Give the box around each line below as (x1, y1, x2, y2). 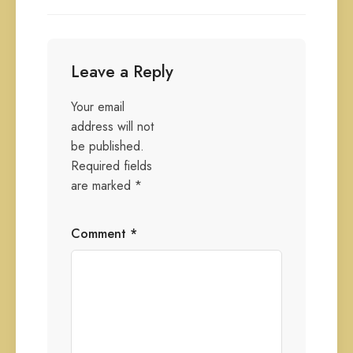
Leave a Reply (71, 60, 173, 84)
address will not (71, 117, 154, 136)
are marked (71, 176, 135, 195)
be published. (71, 137, 144, 155)
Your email (71, 98, 124, 116)
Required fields (71, 157, 152, 175)
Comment (71, 225, 130, 243)
